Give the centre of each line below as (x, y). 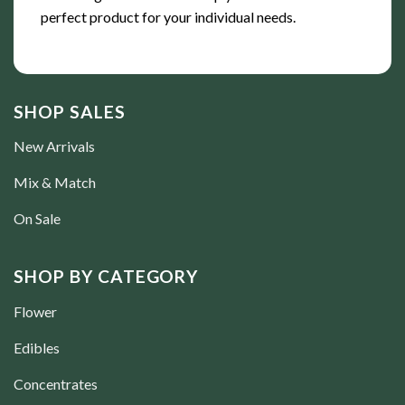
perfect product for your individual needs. (168, 16)
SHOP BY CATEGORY (106, 277)
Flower (35, 311)
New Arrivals (54, 146)
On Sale (37, 218)
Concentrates (56, 383)
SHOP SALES (70, 111)
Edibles (37, 347)
